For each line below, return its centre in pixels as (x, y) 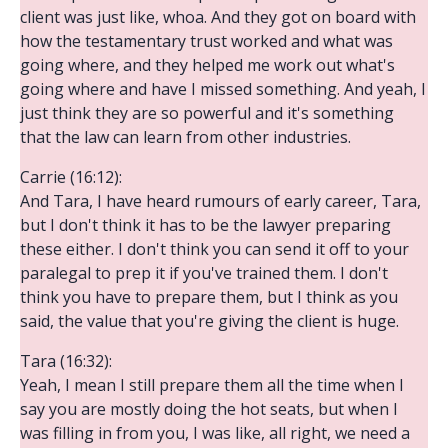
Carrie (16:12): (71, 176)
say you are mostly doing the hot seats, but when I (209, 408)
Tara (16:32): (66, 360)
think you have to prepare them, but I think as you (209, 296)
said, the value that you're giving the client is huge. (209, 320)
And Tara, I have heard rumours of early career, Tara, (220, 200)
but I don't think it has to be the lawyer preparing (205, 224)
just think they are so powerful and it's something (207, 112)
